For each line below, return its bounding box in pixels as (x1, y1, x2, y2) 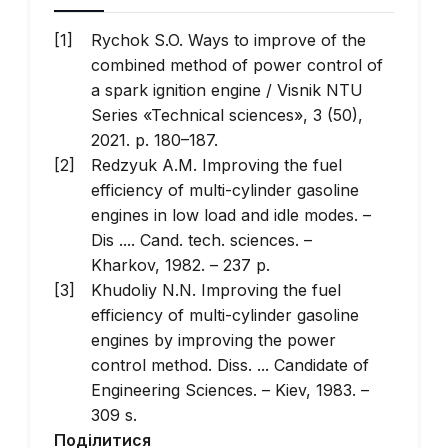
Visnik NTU (277, 80, 363, 100)
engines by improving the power (91, 330, 336, 350)
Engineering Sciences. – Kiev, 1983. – (91, 380, 369, 400)
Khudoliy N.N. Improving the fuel (91, 280, 341, 300)
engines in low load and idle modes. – (91, 205, 371, 225)
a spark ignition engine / (91, 80, 277, 100)
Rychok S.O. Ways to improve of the (91, 30, 366, 50)
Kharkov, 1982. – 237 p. (91, 255, 270, 275)
